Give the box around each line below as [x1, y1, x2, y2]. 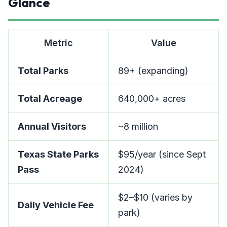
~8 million [118, 121, 158, 132]
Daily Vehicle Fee [18, 200, 94, 210]
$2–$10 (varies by [118, 192, 193, 203]
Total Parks [18, 65, 68, 76]
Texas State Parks [18, 149, 99, 160]
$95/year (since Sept [118, 149, 206, 160]
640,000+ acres [118, 93, 185, 104]
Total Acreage [18, 93, 82, 104]
